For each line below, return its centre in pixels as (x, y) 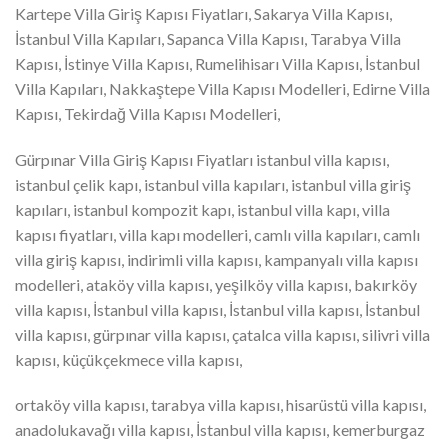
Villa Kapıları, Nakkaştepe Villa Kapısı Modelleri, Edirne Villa (222, 88)
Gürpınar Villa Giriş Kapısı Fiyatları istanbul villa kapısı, (202, 159)
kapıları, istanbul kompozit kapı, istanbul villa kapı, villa (202, 209)
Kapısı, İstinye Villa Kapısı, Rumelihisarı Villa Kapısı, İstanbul (217, 63)
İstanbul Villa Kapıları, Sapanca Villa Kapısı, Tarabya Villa (208, 38)
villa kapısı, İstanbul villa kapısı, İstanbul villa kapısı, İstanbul (217, 309)
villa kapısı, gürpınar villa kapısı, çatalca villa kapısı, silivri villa (222, 334)
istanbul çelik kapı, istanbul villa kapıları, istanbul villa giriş (213, 184)
